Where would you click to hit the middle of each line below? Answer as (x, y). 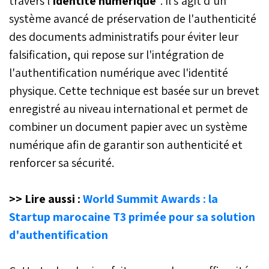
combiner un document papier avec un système (128, 126)
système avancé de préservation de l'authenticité (133, 18)
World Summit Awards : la (150, 198)
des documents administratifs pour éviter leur (124, 36)
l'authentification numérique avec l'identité (119, 72)
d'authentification (59, 234)
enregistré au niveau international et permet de (128, 108)
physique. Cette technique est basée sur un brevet (134, 90)
